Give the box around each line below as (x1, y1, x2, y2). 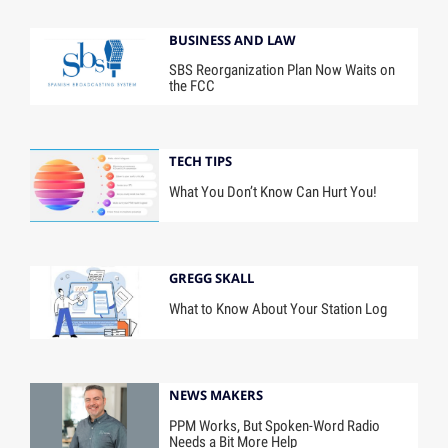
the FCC (169, 77, 216, 96)
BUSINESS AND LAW (169, 30, 297, 49)
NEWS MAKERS (169, 386, 264, 405)
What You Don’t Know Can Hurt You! (169, 183, 378, 202)
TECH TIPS (169, 152, 233, 171)
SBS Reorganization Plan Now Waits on (169, 61, 396, 80)
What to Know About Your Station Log (169, 300, 388, 319)
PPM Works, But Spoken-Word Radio (169, 417, 381, 435)
